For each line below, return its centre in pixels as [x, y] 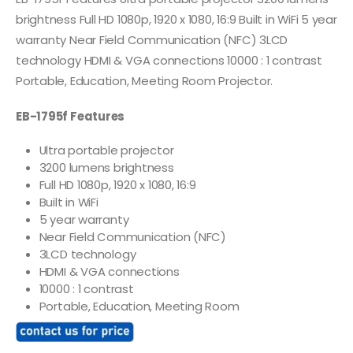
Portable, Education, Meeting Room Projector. [145, 81]
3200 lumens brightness [106, 167]
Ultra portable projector [106, 150]
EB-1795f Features [71, 116]
